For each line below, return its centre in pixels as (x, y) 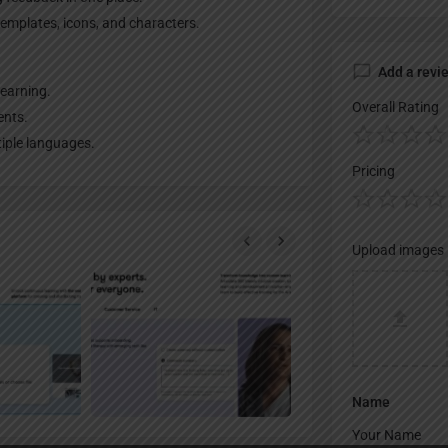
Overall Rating (395, 107)
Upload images (397, 250)
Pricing (373, 171)
